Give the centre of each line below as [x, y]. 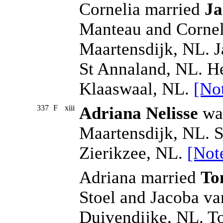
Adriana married [140, 178]
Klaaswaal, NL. [136, 89]
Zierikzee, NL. [133, 153]
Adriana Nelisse [139, 113]
